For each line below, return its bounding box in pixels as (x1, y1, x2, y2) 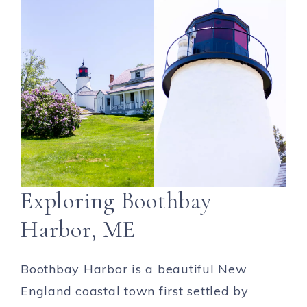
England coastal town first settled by (21, 282, 249, 299)
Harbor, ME (21, 215, 136, 244)
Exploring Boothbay (21, 186, 212, 215)
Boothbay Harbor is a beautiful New (21, 260, 247, 277)
